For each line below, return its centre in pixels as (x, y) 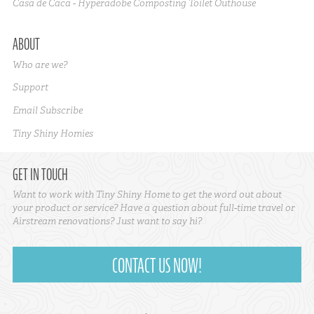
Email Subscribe (47, 110)
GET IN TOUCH (40, 174)
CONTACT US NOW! (157, 266)
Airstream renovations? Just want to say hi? (107, 221)
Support (30, 87)
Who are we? (40, 64)
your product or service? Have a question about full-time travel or (153, 208)
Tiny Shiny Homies (53, 133)
